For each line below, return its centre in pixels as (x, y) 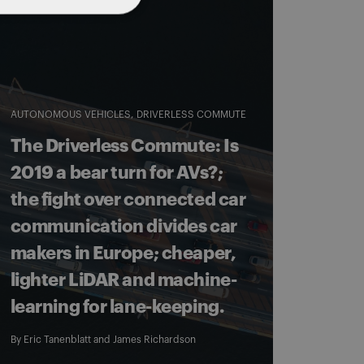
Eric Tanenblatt (57, 340)
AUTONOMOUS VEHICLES (70, 115)
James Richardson (154, 340)
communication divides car (123, 227)
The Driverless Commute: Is (124, 146)
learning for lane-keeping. (117, 307)
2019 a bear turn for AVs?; (117, 173)
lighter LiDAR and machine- (123, 280)
